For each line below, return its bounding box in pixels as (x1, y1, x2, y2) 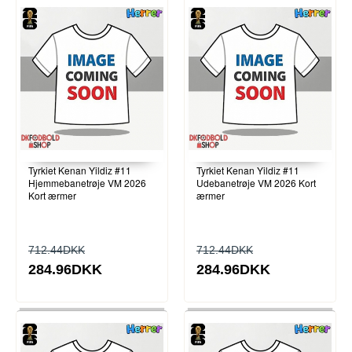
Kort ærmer (28, 189, 76, 203)
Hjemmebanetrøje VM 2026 (28, 176, 146, 190)
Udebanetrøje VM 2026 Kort (196, 176, 316, 190)
